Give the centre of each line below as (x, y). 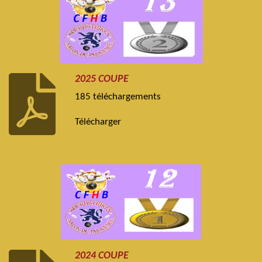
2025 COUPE (102, 79)
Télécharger (98, 123)
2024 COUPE (102, 256)
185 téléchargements (118, 97)
